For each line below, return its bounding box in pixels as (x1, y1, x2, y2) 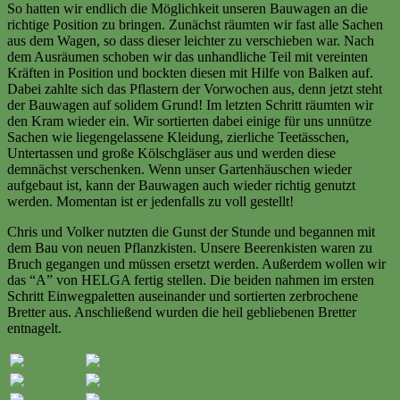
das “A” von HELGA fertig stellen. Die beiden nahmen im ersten (7, 271, 374, 287)
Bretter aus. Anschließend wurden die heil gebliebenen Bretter (7, 304, 356, 320)
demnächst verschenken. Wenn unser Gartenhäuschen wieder (7, 161, 352, 177)
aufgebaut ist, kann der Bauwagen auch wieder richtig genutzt (7, 177, 355, 193)
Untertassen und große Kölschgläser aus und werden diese (7, 145, 336, 161)
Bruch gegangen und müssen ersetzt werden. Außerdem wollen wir (7, 255, 386, 271)
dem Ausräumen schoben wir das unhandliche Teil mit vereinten (7, 48, 368, 64)
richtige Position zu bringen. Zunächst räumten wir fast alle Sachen (7, 16, 383, 32)
